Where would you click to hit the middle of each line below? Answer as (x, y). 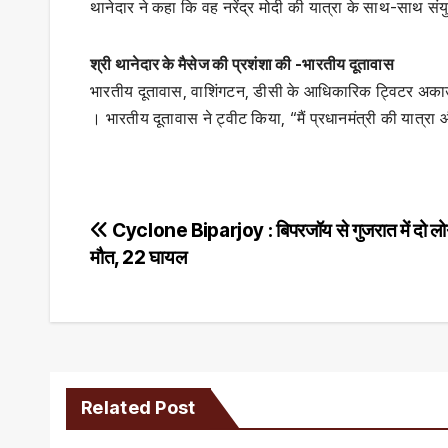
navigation (167, 278)
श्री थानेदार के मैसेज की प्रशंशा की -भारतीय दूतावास (242, 63)
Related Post (138, 407)
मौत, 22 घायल (138, 256)
